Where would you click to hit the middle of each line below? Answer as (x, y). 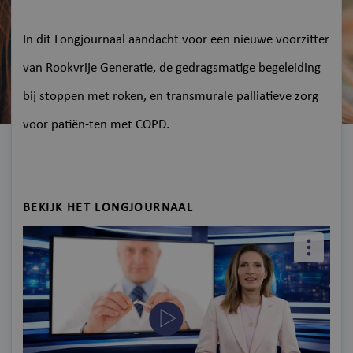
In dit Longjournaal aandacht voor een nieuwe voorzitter (176, 40)
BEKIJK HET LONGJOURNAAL (108, 208)
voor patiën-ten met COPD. (96, 125)
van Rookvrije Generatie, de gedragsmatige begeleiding (172, 69)
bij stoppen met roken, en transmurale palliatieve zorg (171, 97)
